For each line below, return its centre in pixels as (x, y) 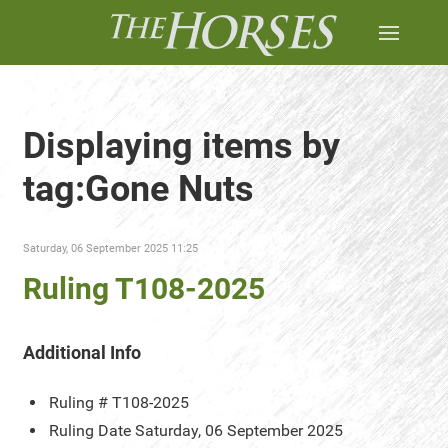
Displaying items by (181, 146)
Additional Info (82, 352)
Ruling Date (90, 430)
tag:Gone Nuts (138, 189)
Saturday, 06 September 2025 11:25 (110, 248)
